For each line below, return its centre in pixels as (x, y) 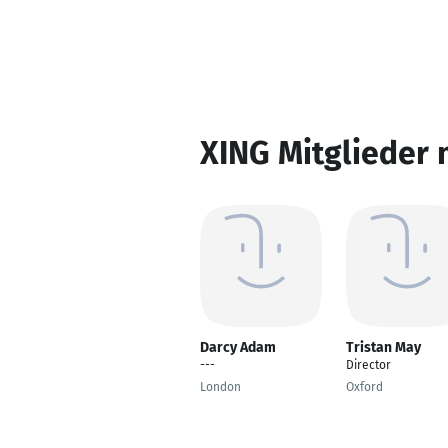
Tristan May (383, 347)
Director (368, 365)
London (220, 387)
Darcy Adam (238, 347)
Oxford (364, 387)
